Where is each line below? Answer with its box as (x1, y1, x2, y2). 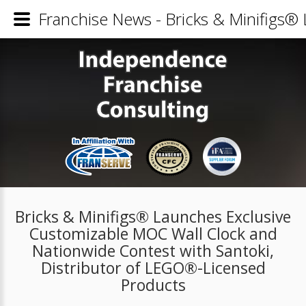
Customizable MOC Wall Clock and (29, 222, 277, 245)
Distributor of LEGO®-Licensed (40, 256, 266, 279)
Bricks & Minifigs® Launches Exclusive (15, 205, 291, 227)
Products (120, 273, 186, 296)
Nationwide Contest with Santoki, (32, 239, 274, 262)
